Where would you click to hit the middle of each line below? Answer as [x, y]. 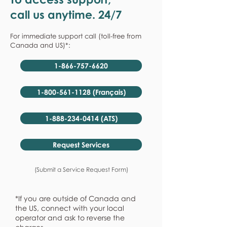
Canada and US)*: [40, 45]
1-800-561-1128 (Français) [81, 92]
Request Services [81, 145]
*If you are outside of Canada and [75, 198]
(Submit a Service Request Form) [81, 169]
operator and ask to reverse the [70, 218]
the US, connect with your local [70, 208]
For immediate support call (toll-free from [76, 36]
